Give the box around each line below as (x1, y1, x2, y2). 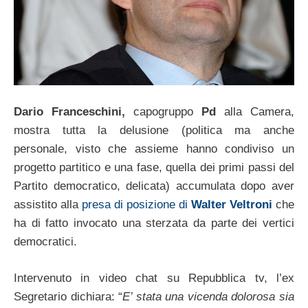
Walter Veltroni (191, 198, 272, 212)
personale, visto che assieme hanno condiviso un (14, 142, 294, 156)
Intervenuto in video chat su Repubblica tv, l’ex (14, 271, 294, 285)
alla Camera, (224, 105, 294, 119)
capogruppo (125, 105, 201, 119)
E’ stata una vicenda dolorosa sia (122, 289, 295, 303)
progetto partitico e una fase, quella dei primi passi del (14, 161, 294, 175)
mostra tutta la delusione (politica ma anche (14, 124, 294, 137)
